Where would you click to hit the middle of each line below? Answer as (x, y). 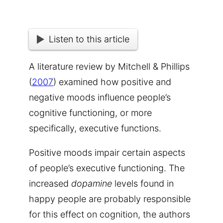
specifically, (54, 128)
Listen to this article (89, 39)
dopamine (92, 183)
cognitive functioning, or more (90, 112)
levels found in (143, 183)
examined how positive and (114, 82)
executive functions (119, 128)
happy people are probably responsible (110, 199)
